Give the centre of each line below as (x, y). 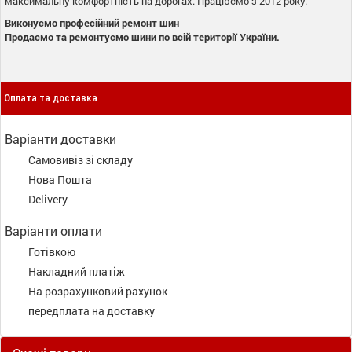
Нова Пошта (60, 179)
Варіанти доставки (60, 138)
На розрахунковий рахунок (98, 291)
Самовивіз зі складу (81, 159)
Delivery (48, 199)
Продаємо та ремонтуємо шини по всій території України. (142, 37)
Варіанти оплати (53, 230)
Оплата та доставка (51, 97)
